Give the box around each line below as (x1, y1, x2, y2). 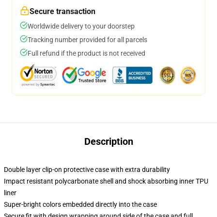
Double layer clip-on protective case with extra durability (4, 166, 170, 173)
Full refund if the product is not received (28, 49, 145, 57)
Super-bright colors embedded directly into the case (4, 201, 157, 208)
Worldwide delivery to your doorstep (28, 22, 135, 30)
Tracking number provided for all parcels (28, 36, 147, 44)
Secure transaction (30, 7, 95, 16)
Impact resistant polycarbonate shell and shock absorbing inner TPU (4, 177, 208, 185)
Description (84, 136, 133, 147)
